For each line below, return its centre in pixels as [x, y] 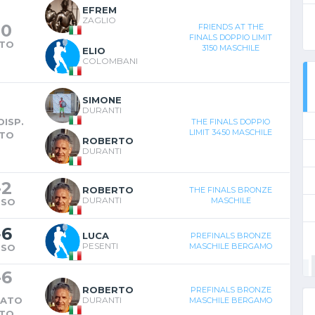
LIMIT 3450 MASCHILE [231, 132]
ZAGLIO [99, 20]
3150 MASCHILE [231, 47]
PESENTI [100, 245]
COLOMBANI [110, 60]
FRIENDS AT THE [231, 26]
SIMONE [102, 99]
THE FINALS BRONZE [231, 189]
